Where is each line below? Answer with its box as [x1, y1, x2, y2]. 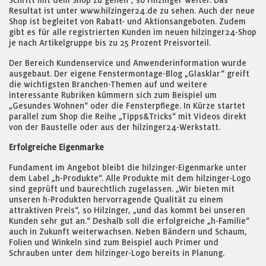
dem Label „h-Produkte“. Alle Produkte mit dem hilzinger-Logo [9, 173, 251, 183]
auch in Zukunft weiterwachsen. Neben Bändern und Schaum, [9, 227, 247, 236]
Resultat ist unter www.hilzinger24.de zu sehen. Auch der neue [9, 6, 255, 15]
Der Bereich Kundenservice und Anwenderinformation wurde [9, 58, 246, 68]
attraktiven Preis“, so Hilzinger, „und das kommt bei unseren [9, 205, 245, 215]
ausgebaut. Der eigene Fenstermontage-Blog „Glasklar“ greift [9, 69, 249, 78]
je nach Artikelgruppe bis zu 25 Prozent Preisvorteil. [9, 38, 211, 47]
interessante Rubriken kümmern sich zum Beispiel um [9, 90, 217, 100]
